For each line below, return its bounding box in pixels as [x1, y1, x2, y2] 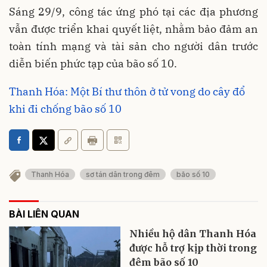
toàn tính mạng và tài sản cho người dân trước [9, 39, 258, 53]
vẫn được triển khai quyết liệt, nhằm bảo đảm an [9, 21, 258, 36]
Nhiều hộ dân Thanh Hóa [129, 228, 257, 240]
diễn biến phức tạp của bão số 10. [9, 56, 177, 70]
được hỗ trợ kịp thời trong [129, 242, 257, 254]
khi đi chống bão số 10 [9, 101, 122, 116]
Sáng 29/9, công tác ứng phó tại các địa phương [9, 4, 258, 18]
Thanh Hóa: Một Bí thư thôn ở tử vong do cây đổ [9, 84, 245, 98]
